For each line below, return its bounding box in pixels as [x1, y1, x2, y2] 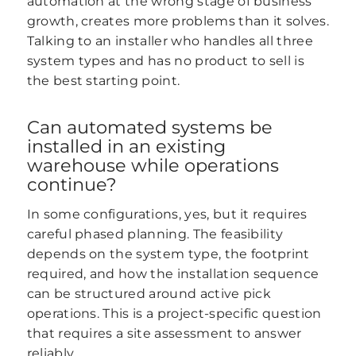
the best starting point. [26, 72, 180, 88]
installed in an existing [26, 134, 226, 157]
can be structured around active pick [26, 286, 272, 302]
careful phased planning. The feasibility [26, 226, 284, 242]
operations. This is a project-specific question [26, 306, 322, 322]
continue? [26, 172, 117, 195]
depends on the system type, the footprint [26, 246, 310, 262]
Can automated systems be [26, 115, 273, 138]
